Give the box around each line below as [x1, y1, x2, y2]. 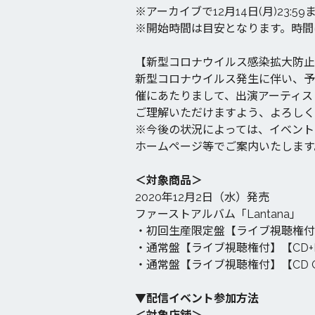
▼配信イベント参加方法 [135, 292, 259, 305]
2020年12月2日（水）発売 [135, 191, 269, 204]
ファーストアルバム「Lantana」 [135, 207, 301, 221]
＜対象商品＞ [135, 174, 202, 187]
